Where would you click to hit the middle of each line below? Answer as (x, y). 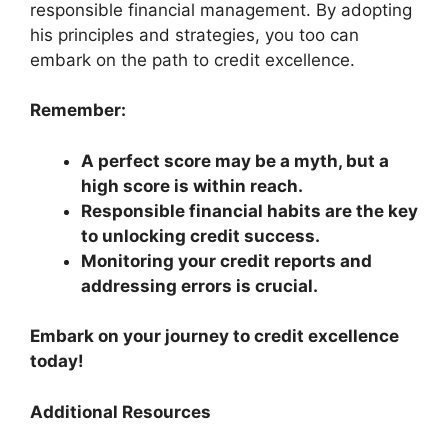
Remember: (78, 110)
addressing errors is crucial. (199, 285)
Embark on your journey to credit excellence (214, 336)
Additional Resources (120, 411)
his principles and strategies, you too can (194, 34)
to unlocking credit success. (200, 235)
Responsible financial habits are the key (249, 210)
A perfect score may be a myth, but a (235, 160)
